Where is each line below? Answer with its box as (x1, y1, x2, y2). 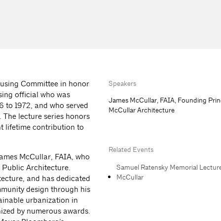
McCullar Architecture (109, 106, 175, 115)
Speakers (109, 79, 137, 88)
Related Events (109, 145, 154, 154)
